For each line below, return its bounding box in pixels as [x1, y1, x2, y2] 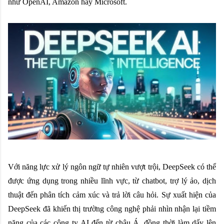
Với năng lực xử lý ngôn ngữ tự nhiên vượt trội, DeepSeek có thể [8, 162, 216, 171]
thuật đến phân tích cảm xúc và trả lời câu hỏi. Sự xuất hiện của [8, 190, 216, 199]
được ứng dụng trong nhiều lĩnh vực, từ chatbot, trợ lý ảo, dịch [8, 176, 216, 185]
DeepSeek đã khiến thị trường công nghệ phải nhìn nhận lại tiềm [8, 204, 216, 213]
